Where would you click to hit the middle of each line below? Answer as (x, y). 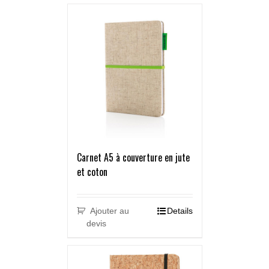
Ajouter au (110, 211)
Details (180, 211)
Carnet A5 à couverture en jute (133, 158)
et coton (92, 172)
